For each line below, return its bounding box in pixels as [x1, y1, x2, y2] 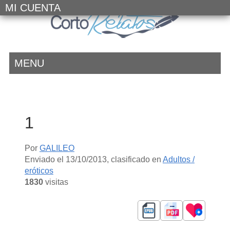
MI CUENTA [5, 2, 61, 13]
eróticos [24, 166, 53, 175]
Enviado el [24, 155, 66, 164]
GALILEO [39, 143, 74, 152]
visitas [43, 177, 68, 186]
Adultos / [162, 155, 195, 164]
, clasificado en [106, 155, 163, 164]
